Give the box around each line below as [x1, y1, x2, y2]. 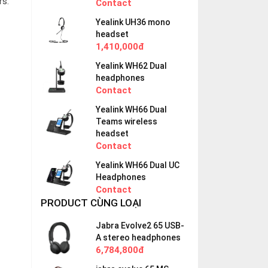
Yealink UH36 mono [96, 17, 171, 27]
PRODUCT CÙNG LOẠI [41, 197, 141, 209]
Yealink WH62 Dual [96, 61, 167, 71]
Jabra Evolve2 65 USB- [96, 221, 185, 230]
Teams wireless [96, 117, 158, 126]
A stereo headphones [96, 233, 181, 242]
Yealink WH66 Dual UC [96, 160, 180, 170]
